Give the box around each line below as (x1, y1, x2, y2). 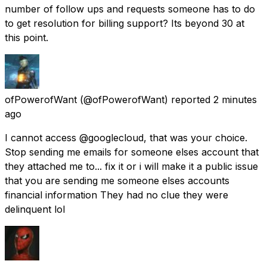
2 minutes (213, 93, 257, 105)
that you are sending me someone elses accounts (5, 174, 229, 187)
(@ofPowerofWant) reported (80, 93, 210, 105)
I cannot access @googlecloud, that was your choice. (5, 131, 247, 144)
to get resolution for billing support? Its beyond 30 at (5, 17, 244, 29)
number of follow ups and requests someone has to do (5, 2, 255, 15)
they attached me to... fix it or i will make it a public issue (5, 160, 258, 172)
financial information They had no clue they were (5, 188, 228, 201)
